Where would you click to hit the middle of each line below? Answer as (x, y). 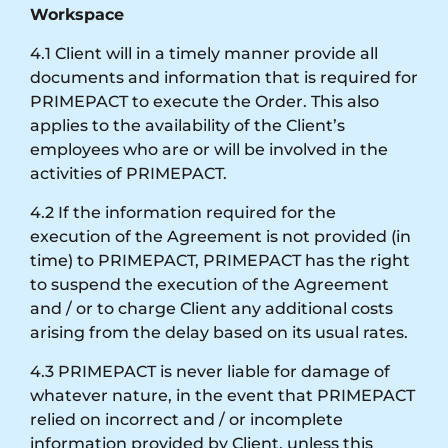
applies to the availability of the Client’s (187, 125)
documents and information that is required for (224, 77)
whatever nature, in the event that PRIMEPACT (222, 395)
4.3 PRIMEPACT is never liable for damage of (210, 371)
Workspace (77, 14)
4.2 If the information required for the (183, 212)
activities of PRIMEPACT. (128, 173)
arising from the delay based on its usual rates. (219, 332)
